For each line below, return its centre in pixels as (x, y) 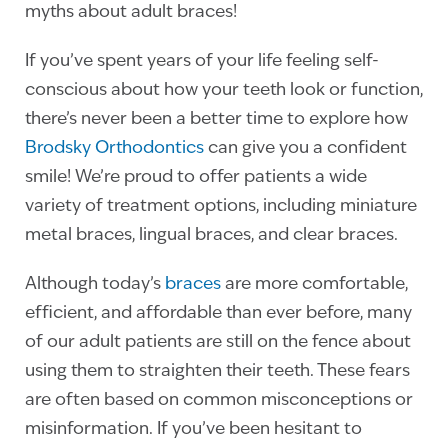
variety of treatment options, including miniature (221, 207)
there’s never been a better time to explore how (216, 120)
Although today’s (95, 285)
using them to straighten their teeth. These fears (217, 372)
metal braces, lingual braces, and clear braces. (213, 236)
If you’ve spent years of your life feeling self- (202, 62)
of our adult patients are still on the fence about (218, 343)
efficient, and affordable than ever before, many (218, 314)
